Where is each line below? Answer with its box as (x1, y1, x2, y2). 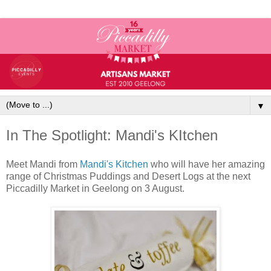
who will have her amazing (151, 158, 265, 169)
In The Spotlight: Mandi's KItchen (6, 126, 218, 143)
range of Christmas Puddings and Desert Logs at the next (6, 171, 250, 181)
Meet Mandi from (6, 158, 80, 169)
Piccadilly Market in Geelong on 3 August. (6, 183, 184, 194)
